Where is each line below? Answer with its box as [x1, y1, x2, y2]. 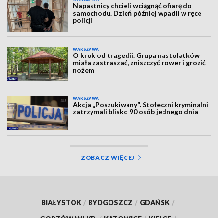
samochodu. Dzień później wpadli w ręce [73, 9, 202, 18]
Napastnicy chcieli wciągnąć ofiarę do [73, 1, 192, 10]
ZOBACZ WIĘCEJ [80, 153, 135, 161]
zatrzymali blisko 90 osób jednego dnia [73, 108, 199, 116]
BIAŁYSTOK [41, 198, 81, 207]
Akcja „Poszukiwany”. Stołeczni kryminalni [73, 100, 209, 109]
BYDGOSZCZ [88, 198, 133, 207]
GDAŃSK [140, 198, 170, 207]
